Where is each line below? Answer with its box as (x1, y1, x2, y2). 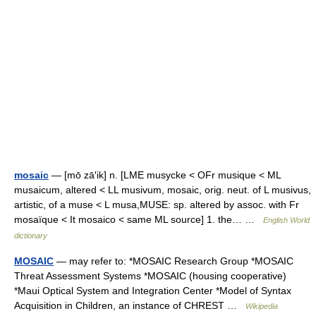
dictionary (14, 231, 47, 240)
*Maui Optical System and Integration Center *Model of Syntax (14, 285, 291, 296)
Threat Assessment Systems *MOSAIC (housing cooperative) (14, 270, 286, 281)
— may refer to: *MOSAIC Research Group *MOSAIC (54, 255, 293, 267)
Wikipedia (245, 302, 278, 310)
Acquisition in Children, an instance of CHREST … (14, 300, 245, 311)
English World (263, 216, 310, 224)
